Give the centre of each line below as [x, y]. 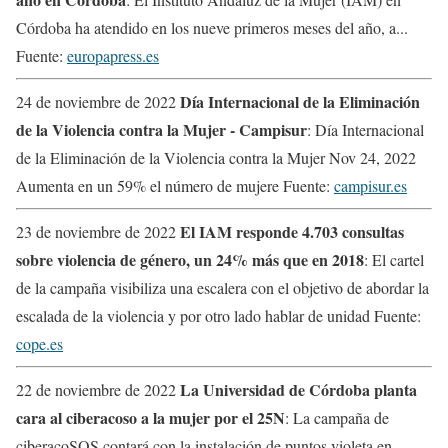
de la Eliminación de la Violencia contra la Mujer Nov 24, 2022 [216, 157]
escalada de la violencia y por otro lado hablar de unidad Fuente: [218, 315]
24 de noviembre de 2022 [98, 101]
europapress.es [113, 55]
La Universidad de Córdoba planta [298, 389]
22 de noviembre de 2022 [98, 389]
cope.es [39, 343]
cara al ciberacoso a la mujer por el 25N [150, 417]
